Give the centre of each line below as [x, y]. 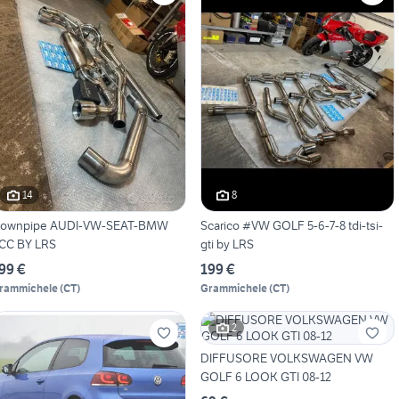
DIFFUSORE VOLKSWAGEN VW [286, 358]
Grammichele [233, 288]
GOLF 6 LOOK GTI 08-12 [265, 376]
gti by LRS [227, 244]
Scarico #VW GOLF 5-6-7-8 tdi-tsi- [291, 225]
